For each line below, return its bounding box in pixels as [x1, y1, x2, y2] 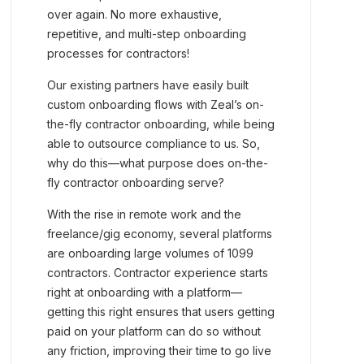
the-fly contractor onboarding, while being [47, 117, 275, 131]
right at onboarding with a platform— [47, 285, 243, 299]
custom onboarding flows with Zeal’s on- [47, 97, 265, 111]
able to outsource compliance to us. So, [47, 136, 261, 150]
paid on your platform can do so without [47, 324, 262, 338]
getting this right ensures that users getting [47, 305, 275, 318]
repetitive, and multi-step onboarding [47, 27, 247, 41]
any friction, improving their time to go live [47, 344, 272, 357]
